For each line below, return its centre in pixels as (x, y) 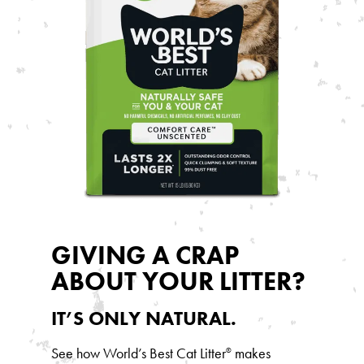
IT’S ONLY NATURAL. (143, 318)
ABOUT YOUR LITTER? (178, 282)
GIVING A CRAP (145, 256)
